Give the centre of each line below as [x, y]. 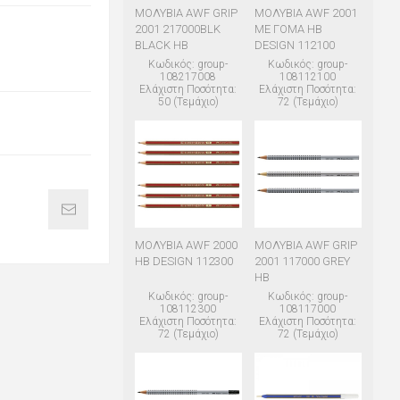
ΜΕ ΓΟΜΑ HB [288, 29]
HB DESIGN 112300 [183, 262]
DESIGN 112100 [294, 46]
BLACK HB [161, 46]
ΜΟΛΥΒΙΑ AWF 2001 [305, 13]
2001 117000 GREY [302, 262]
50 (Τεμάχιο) [188, 102]
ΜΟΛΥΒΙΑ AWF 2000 [186, 246]
